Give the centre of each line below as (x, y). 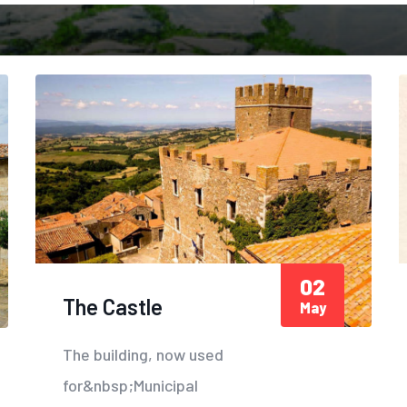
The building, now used (143, 354)
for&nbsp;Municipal (130, 385)
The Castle (113, 306)
